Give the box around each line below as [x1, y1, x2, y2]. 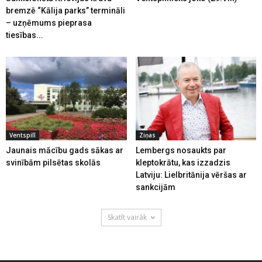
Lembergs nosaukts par [135, 145, 226, 155]
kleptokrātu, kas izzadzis [135, 157, 230, 167]
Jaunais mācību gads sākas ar [6, 145, 123, 155]
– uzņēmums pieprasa [6, 18, 92, 28]
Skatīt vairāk [107, 212, 147, 222]
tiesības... [6, 30, 43, 40]
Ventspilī [9, 130, 36, 139]
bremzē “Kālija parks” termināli [6, 6, 125, 16]
